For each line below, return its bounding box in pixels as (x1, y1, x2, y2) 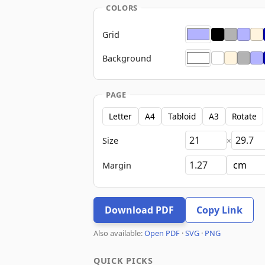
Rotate (232, 111, 257, 122)
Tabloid (168, 111, 196, 122)
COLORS (106, 2, 138, 13)
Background (102, 52, 151, 64)
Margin (102, 159, 131, 171)
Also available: (93, 228, 144, 238)
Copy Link (196, 203, 243, 216)
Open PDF (144, 228, 180, 238)
